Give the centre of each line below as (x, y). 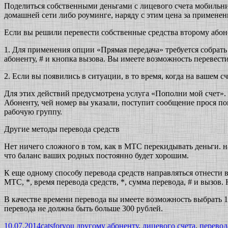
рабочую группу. (33, 111)
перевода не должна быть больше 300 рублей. (83, 208)
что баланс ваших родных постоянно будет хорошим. (96, 155)
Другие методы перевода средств (62, 129)
